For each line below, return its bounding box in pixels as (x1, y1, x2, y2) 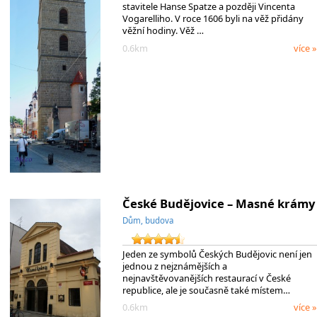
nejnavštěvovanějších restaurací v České (122, 271, 291, 284)
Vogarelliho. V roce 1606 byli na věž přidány (122, 12, 304, 25)
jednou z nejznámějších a (122, 259, 227, 272)
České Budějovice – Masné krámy (122, 195, 315, 212)
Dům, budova (122, 215, 173, 226)
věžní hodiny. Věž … (122, 24, 204, 38)
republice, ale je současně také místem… (122, 283, 290, 296)
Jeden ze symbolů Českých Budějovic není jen (122, 247, 312, 260)
